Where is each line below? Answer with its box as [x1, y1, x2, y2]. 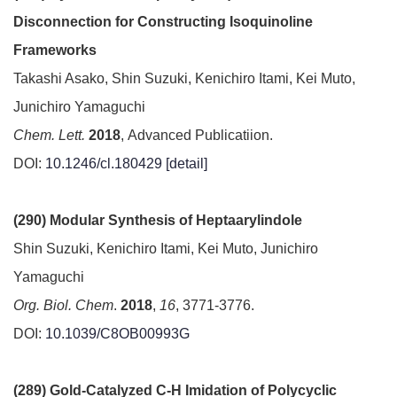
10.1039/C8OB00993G [45, 326, 190, 341]
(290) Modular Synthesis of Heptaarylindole [13, 213, 302, 228]
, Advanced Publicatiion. [121, 128, 273, 143]
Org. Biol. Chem [13, 298, 113, 313]
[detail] [166, 156, 207, 171]
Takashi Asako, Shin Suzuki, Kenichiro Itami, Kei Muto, [13, 71, 355, 86]
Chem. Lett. [13, 128, 85, 143]
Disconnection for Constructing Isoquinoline [13, 14, 313, 29]
